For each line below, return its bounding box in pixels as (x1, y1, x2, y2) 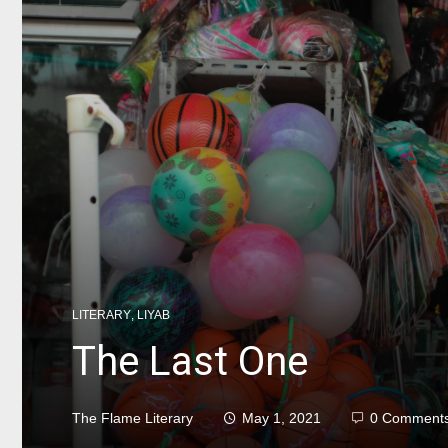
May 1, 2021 (242, 411, 321, 426)
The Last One (72, 338, 308, 385)
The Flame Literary (72, 411, 193, 426)
